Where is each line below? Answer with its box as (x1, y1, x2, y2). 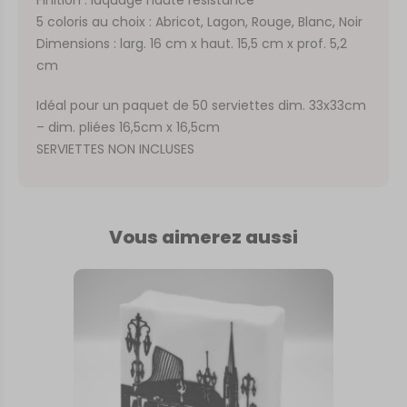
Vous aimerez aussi (109, 223, 298, 250)
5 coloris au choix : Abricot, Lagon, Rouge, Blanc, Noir (36, 12, 362, 31)
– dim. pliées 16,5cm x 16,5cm (36, 117, 220, 136)
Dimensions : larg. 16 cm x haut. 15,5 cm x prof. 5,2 (36, 34, 347, 53)
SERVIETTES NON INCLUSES (36, 139, 194, 158)
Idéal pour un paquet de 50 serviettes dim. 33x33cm (36, 95, 366, 114)
